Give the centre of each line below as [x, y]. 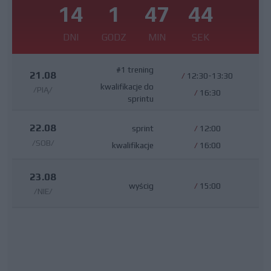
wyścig [141, 185]
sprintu [140, 98]
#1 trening [135, 69]
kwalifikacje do [127, 86]
